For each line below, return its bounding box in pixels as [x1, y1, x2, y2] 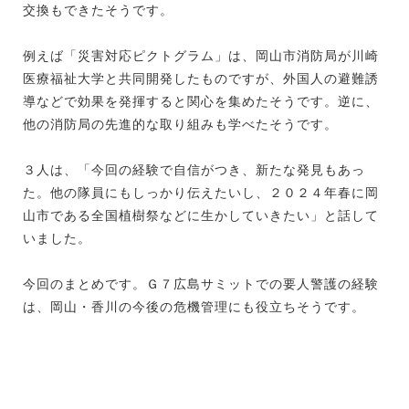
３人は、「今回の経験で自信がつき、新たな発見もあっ [23, 162, 365, 177]
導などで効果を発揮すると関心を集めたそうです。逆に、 [23, 93, 379, 109]
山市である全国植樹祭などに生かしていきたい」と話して [23, 207, 379, 223]
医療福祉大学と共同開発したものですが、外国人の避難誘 [23, 70, 379, 86]
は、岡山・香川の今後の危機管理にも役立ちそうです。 [23, 299, 365, 314]
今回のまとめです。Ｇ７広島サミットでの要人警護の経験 [23, 276, 379, 291]
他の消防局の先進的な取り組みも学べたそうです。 [23, 116, 338, 131]
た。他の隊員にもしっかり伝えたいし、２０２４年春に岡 [23, 184, 379, 200]
